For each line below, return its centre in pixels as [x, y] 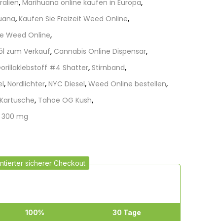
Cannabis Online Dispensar [100, 51]
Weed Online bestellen [127, 84]
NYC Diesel [67, 84]
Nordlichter [26, 84]
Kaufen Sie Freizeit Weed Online [73, 19]
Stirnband [108, 68]
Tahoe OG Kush [65, 100]
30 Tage [127, 212]
